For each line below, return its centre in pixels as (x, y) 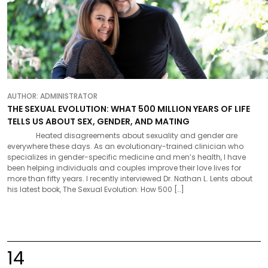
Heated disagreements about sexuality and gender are (122, 135)
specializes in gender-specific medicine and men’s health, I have (127, 157)
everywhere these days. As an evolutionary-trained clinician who (125, 146)
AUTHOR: (24, 96)
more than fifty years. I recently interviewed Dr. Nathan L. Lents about (130, 178)
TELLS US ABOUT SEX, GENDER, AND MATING (98, 121)
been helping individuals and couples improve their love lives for (124, 167)
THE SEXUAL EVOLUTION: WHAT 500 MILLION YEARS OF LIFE (129, 109)
